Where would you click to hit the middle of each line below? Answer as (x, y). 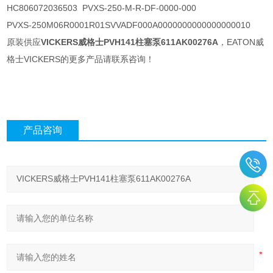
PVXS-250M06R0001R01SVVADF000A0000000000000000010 (129, 25)
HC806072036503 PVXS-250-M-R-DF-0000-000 (102, 8)
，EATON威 (241, 42)
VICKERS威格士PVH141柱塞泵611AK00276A (130, 42)
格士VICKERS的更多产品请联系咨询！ (81, 59)
